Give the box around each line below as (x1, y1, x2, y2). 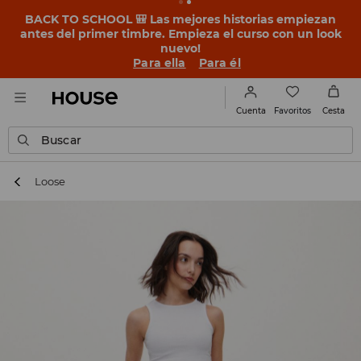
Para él (198, 56, 241, 70)
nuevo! (160, 41, 201, 56)
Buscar (41, 133, 81, 147)
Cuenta (235, 106, 266, 116)
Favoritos (273, 105, 311, 116)
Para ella (133, 56, 186, 70)
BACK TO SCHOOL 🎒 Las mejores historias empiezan (25, 12, 336, 27)
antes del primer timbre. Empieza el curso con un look (19, 27, 342, 41)
